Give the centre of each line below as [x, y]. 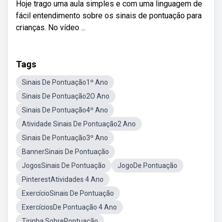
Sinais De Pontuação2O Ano [66, 96]
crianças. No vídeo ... [51, 28]
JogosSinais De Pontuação [64, 166]
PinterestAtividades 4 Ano [63, 179]
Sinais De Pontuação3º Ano [65, 138]
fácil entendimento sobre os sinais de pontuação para [109, 16]
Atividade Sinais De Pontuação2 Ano [79, 124]
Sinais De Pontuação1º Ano [65, 82]
